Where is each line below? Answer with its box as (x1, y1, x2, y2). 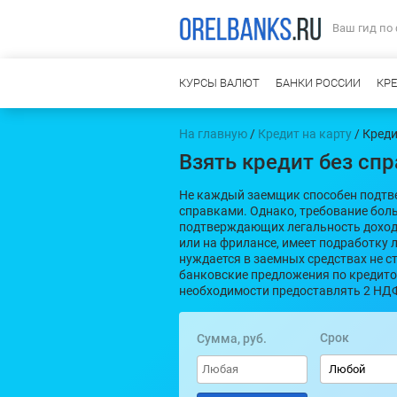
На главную (179, 127, 247, 141)
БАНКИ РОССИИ (276, 76, 361, 90)
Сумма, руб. (197, 331, 267, 346)
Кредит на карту (258, 127, 352, 141)
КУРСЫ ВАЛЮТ (179, 76, 260, 90)
